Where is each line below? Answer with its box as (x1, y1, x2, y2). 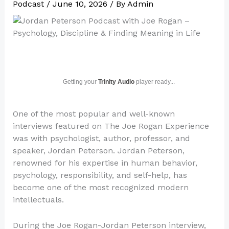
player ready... (134, 78, 175, 85)
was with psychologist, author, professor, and (12, 133, 190, 143)
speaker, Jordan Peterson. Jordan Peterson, (12, 146, 185, 155)
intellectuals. (12, 195, 64, 204)
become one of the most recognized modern (12, 182, 189, 192)
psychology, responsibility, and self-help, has (12, 170, 187, 180)
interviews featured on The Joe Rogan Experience (12, 121, 209, 131)
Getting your (62, 78, 98, 85)
